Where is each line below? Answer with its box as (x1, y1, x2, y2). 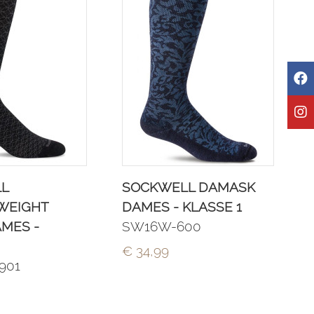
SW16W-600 (122, 219, 202, 234)
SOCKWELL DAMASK (122, 179, 256, 195)
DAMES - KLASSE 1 (122, 199, 243, 214)
